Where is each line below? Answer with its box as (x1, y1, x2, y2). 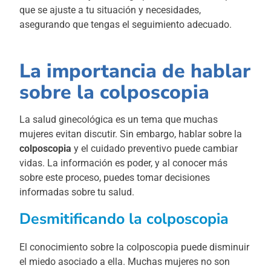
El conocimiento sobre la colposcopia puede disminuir (19, 241, 250, 253)
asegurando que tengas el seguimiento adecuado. (19, 18, 232, 30)
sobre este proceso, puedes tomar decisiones (19, 171, 211, 183)
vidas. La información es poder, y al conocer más (19, 157, 228, 169)
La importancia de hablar (19, 57, 251, 84)
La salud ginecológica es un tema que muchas (19, 113, 218, 125)
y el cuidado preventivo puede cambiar (71, 142, 238, 154)
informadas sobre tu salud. (19, 186, 135, 198)
